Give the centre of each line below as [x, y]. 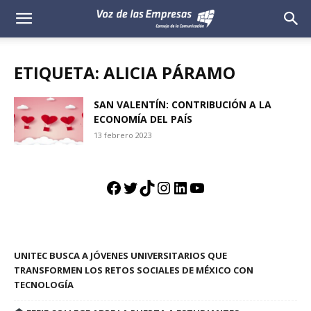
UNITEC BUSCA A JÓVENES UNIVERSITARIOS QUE [120, 255]
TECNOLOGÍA [44, 285]
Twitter [151, 187]
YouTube [224, 187]
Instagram [195, 187]
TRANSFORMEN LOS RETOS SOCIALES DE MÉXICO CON [134, 270]
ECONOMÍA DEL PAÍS [143, 119]
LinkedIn [205, 187]
